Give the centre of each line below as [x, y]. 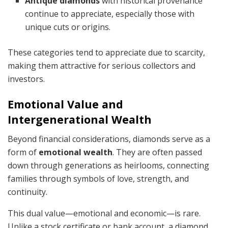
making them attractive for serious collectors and [102, 65]
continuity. [27, 192]
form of [23, 152]
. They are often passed [157, 152]
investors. [26, 79]
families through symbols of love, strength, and [98, 179]
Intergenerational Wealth [80, 119]
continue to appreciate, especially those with [110, 13]
